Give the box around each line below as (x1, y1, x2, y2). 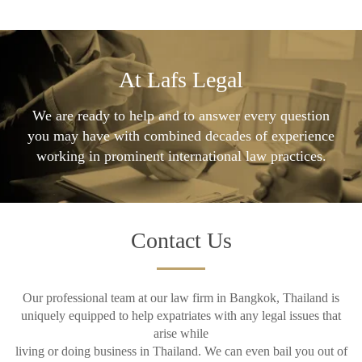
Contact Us (130, 228, 232, 254)
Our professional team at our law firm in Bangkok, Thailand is (23, 291, 339, 305)
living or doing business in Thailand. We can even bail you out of (15, 344, 347, 359)
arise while (154, 326, 208, 341)
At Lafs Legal (119, 67, 243, 93)
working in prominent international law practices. (36, 148, 326, 165)
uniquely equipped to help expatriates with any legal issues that (21, 309, 341, 323)
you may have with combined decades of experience (27, 128, 335, 145)
